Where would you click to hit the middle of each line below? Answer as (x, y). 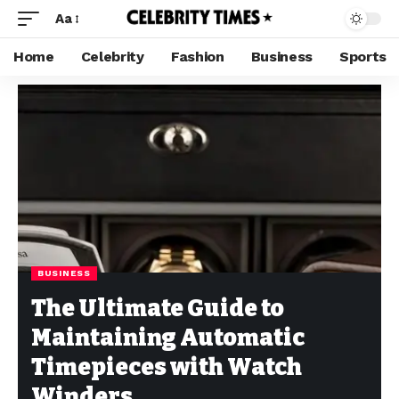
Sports (363, 57)
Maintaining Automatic (168, 338)
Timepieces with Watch (167, 367)
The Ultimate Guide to (158, 309)
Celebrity (112, 57)
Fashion (197, 57)
